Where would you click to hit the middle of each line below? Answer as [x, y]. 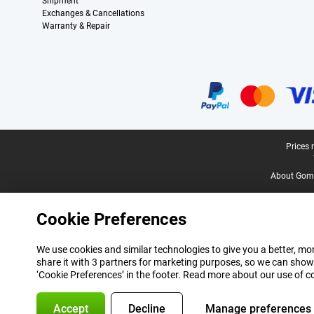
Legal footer [39, 148]
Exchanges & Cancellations [93, 14]
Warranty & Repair [76, 26]
